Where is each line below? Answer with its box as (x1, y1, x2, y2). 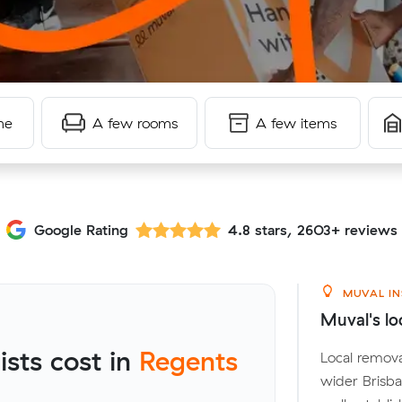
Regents (138, 344, 238, 378)
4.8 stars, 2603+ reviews (227, 220, 398, 239)
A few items (256, 114, 336, 132)
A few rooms (92, 114, 178, 132)
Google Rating (33, 220, 128, 239)
